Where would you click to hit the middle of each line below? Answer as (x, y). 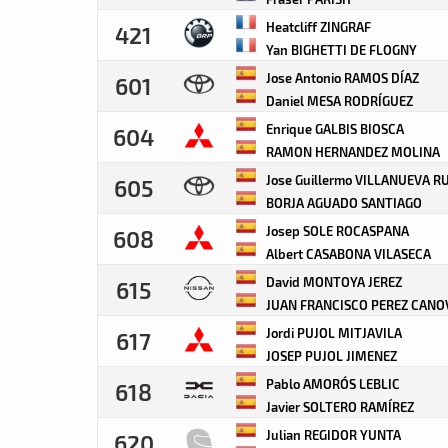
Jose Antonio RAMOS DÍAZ (341, 77)
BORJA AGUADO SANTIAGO (342, 202)
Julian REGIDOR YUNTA (332, 434)
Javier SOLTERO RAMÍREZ (338, 406)
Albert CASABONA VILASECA (347, 253)
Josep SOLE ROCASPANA (336, 230)
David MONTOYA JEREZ (332, 281)
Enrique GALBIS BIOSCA (333, 128)
